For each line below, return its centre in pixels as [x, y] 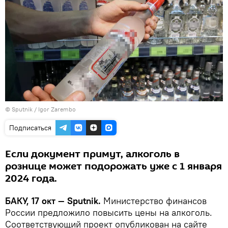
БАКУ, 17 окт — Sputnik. [54, 201]
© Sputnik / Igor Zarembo [40, 109]
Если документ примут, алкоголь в [92, 154]
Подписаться [30, 127]
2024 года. [31, 178]
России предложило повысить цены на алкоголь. [109, 212]
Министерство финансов [155, 201]
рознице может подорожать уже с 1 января [113, 166]
